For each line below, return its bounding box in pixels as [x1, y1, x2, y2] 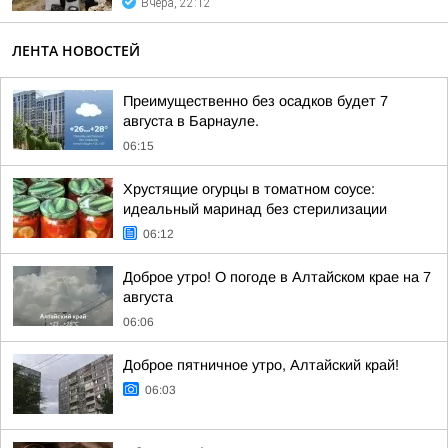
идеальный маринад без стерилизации [123, 201, 387, 217]
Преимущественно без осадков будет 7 [123, 93, 388, 109]
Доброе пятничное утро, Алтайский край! [123, 357, 399, 373]
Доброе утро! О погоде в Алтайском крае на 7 [123, 269, 431, 285]
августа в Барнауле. [123, 113, 259, 129]
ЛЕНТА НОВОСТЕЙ [12, 41, 140, 60]
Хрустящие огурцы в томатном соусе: [123, 181, 375, 197]
